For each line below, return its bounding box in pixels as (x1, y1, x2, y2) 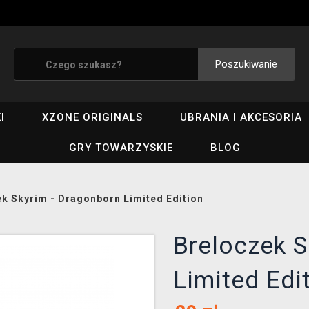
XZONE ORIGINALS (42, 111, 143, 123)
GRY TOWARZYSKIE (68, 141, 173, 154)
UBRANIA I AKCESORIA (180, 111, 303, 123)
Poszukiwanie (215, 58, 277, 70)
